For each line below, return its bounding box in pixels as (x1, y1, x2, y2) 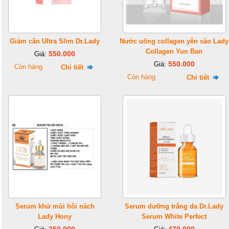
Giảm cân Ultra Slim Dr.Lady (10, 37, 100, 45)
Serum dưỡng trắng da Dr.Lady (125, 202, 223, 210)
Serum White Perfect (142, 213, 207, 220)
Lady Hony (38, 213, 72, 220)
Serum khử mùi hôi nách (15, 202, 95, 210)
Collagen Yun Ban (146, 48, 202, 55)
